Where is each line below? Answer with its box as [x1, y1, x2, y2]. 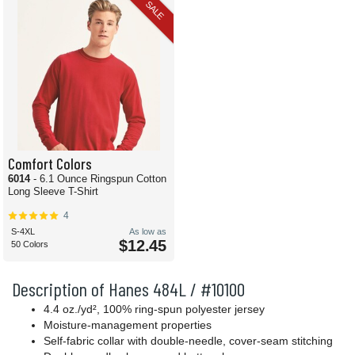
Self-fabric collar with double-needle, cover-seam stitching [44, 334, 333, 348]
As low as [129, 227, 166, 237]
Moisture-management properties [44, 319, 212, 332]
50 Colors [11, 239, 48, 250]
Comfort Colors [8, 154, 92, 173]
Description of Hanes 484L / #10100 [12, 277, 245, 301]
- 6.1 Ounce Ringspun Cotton [33, 173, 166, 185]
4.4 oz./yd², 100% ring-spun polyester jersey [44, 303, 265, 316]
